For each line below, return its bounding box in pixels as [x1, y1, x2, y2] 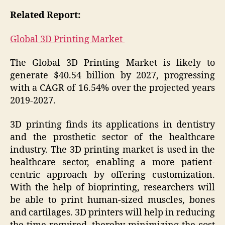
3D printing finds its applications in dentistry [10, 119, 215, 131]
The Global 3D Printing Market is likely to [10, 57, 215, 69]
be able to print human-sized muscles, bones [10, 194, 215, 206]
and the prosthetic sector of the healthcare [10, 131, 215, 143]
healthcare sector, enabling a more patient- [10, 156, 215, 168]
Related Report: [10, 10, 80, 22]
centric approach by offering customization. [10, 169, 215, 181]
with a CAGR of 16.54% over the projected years [10, 82, 215, 94]
